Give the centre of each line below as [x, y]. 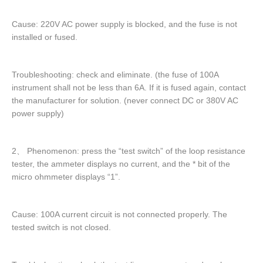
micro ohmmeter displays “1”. [66, 177]
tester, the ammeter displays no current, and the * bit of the [121, 164]
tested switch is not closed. [61, 227]
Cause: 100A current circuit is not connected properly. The [119, 215]
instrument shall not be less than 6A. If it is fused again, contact [129, 88]
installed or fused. [45, 37]
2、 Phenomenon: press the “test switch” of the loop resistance [129, 151]
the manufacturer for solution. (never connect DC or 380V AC [125, 101]
